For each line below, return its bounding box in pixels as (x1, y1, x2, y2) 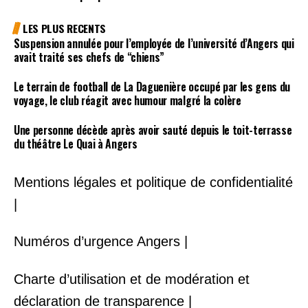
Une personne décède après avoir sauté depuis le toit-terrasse (14, 121, 292, 138)
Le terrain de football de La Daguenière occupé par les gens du (14, 78, 291, 96)
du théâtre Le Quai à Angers (14, 135, 137, 152)
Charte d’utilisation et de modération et (14, 271, 250, 287)
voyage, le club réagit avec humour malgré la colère (14, 92, 241, 109)
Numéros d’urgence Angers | (14, 234, 188, 249)
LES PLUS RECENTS (23, 20, 106, 37)
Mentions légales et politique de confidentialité (14, 174, 293, 190)
